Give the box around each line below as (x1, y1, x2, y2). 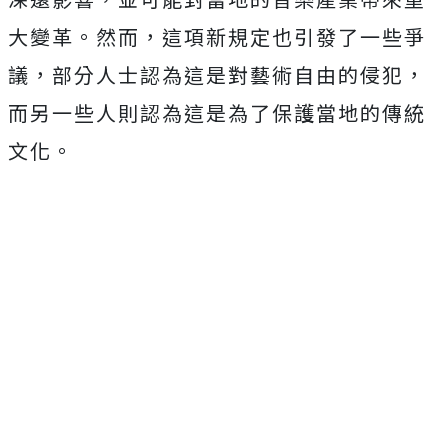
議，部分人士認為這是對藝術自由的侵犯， (8, 59, 426, 89)
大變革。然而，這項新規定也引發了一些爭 (8, 21, 426, 51)
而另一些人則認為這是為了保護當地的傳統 (8, 97, 426, 127)
